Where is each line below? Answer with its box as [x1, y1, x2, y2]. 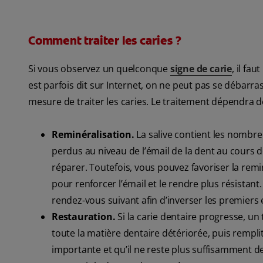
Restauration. [52, 210, 118, 224]
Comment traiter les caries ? [28, 33, 181, 49]
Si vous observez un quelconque [28, 62, 170, 76]
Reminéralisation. [52, 128, 134, 141]
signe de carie [170, 62, 232, 76]
